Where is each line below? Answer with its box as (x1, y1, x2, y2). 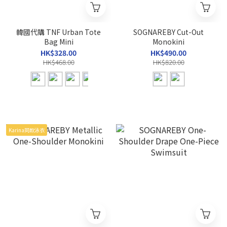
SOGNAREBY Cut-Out (133, 27, 204, 37)
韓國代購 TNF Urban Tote (16, 27, 101, 37)
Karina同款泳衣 (9, 126, 45, 134)
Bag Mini (44, 36, 73, 47)
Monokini (153, 36, 184, 47)
